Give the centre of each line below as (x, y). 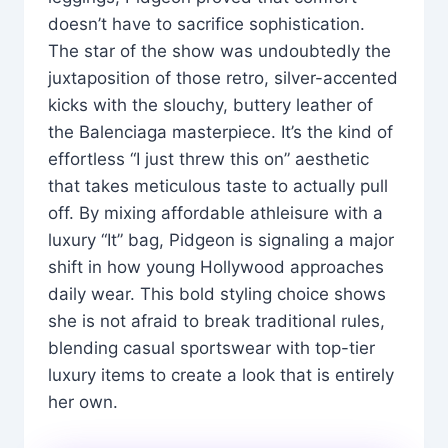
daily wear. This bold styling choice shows (217, 294)
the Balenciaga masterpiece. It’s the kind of (220, 132)
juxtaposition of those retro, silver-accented (223, 78)
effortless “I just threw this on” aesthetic (208, 159)
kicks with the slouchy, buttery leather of (210, 105)
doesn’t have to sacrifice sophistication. (206, 24)
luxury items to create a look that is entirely (221, 375)
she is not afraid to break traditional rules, (216, 321)
